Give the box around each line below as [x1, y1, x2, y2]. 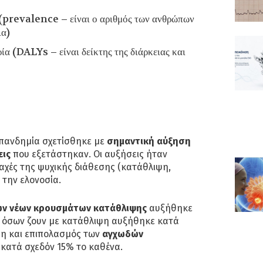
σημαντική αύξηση [107, 135, 191, 147]
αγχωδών [102, 228, 143, 240]
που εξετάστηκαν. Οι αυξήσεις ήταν [11, 148, 167, 160]
